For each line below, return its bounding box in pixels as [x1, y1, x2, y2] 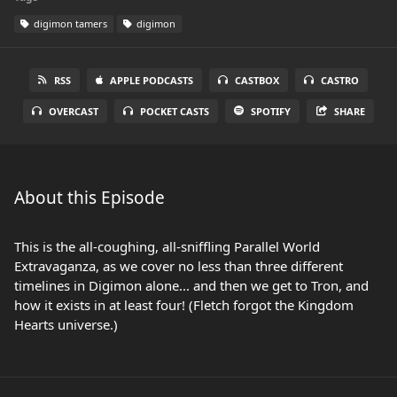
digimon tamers [31, 17, 107, 30]
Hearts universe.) [14, 315, 118, 333]
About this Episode [14, 186, 165, 209]
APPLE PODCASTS [110, 74, 193, 87]
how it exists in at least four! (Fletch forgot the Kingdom [14, 296, 354, 314]
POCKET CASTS [139, 105, 209, 118]
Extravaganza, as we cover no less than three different [14, 257, 343, 275]
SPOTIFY [250, 105, 291, 118]
